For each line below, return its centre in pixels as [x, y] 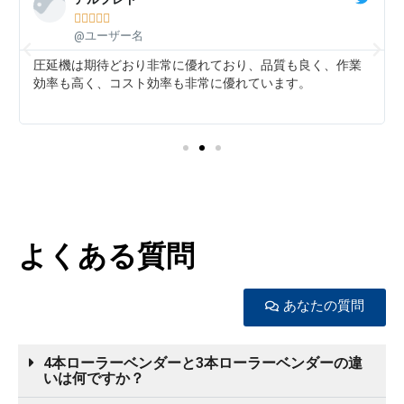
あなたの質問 [324, 305]
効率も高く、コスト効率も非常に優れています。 [172, 83]
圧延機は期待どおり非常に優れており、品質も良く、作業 [197, 64]
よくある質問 [106, 256]
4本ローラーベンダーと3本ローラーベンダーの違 [203, 363]
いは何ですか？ [94, 378]
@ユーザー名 [108, 35]
